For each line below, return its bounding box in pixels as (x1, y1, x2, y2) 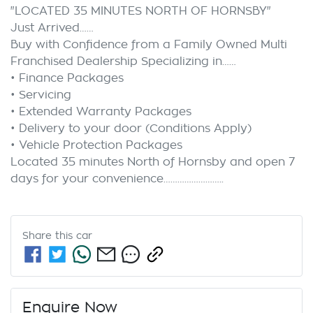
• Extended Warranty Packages (10, 106, 191, 118)
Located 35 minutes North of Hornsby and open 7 (10, 156, 295, 168)
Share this (22, 231, 76, 241)
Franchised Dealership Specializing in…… (10, 56, 236, 68)
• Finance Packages (10, 73, 124, 85)
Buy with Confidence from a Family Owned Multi (10, 39, 287, 51)
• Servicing (10, 89, 71, 101)
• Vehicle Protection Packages (10, 140, 182, 152)
